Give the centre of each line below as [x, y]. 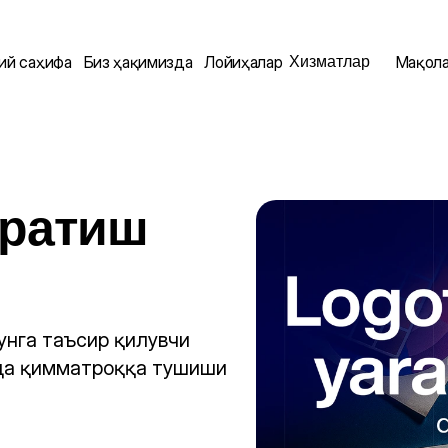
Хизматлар [329, 61]
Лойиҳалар [243, 62]
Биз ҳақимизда [138, 62]
